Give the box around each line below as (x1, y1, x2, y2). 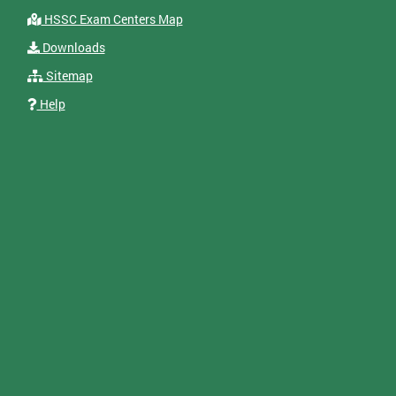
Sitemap (42, 67, 93, 85)
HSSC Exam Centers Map (41, 11, 183, 28)
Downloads (39, 39, 105, 57)
